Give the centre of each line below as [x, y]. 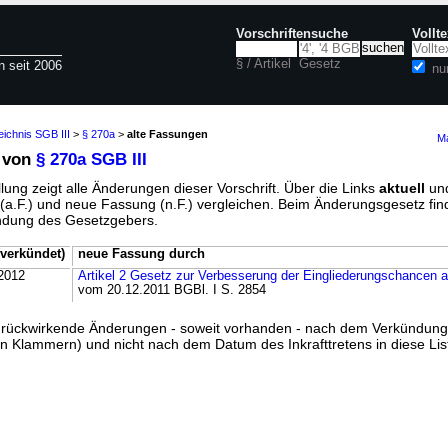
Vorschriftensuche [292, 34]
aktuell [402, 188]
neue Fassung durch [141, 254]
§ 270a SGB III [91, 159]
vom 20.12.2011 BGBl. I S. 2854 [172, 290]
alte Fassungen [167, 134]
